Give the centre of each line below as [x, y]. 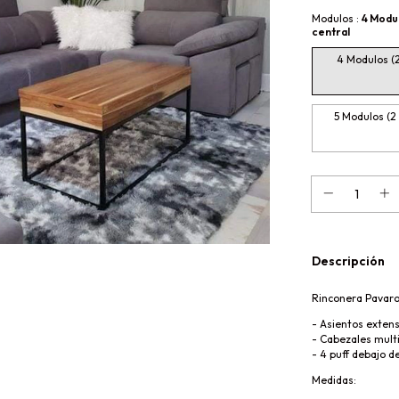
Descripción [348, 261]
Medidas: [334, 379]
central [331, 31]
